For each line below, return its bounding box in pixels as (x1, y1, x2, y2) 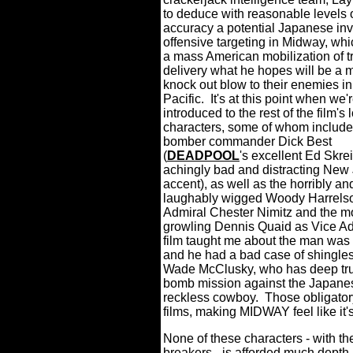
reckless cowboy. (163, 291, 258, 304)
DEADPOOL (167, 149, 240, 162)
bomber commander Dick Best (163, 135, 332, 148)
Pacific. (163, 92, 204, 106)
